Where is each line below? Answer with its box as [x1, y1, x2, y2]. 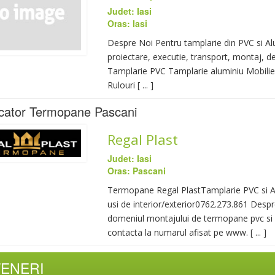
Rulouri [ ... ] [107, 79, 153, 91]
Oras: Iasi [107, 17, 147, 29]
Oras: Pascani [107, 165, 166, 177]
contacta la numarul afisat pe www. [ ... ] [107, 227, 266, 238]
